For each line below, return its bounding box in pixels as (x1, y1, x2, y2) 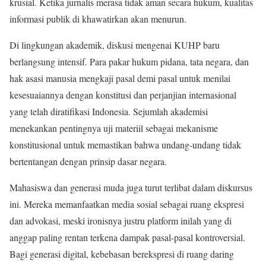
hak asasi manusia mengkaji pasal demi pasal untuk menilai (9, 71, 230, 84)
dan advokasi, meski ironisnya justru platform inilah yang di (9, 214, 232, 227)
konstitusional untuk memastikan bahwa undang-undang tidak (9, 138, 241, 151)
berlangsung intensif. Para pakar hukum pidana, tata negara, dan (9, 55, 249, 68)
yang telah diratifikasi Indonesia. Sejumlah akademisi (9, 104, 208, 118)
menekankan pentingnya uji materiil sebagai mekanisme (9, 121, 218, 134)
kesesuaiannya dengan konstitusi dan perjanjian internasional (9, 88, 236, 101)
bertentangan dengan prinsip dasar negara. (9, 154, 167, 167)
